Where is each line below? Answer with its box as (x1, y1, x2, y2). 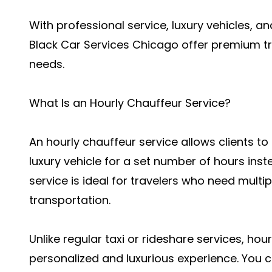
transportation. (29, 192, 110, 208)
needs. (29, 56, 64, 72)
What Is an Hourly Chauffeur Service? (29, 95, 231, 110)
